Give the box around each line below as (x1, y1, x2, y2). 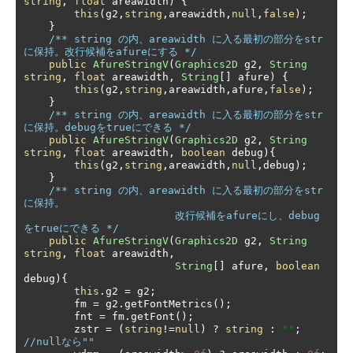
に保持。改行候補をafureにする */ (24, 46, 197, 58)
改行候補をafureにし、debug (24, 210, 175, 221)
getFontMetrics (124, 298, 213, 310)
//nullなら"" (24, 336, 95, 347)
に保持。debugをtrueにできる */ (24, 121, 191, 133)
